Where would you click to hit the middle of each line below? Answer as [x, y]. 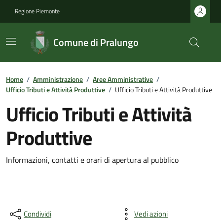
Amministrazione [58, 79]
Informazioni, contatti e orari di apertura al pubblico [92, 160]
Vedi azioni [151, 214]
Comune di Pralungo [96, 42]
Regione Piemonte [37, 11]
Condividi [37, 214]
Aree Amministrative [123, 79]
